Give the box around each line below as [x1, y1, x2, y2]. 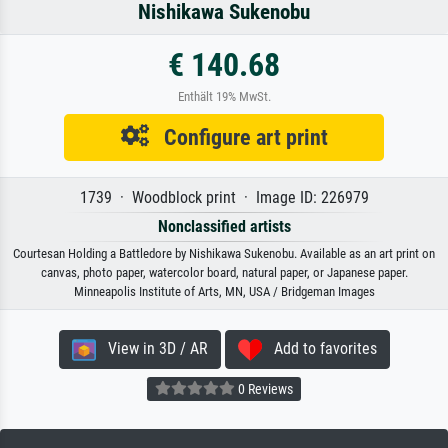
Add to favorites [261, 338, 377, 358]
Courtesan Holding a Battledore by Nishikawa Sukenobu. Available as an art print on [13, 245, 435, 261]
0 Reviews [235, 380, 293, 397]
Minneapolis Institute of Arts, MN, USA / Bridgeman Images [73, 283, 375, 299]
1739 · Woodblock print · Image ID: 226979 [79, 187, 369, 207]
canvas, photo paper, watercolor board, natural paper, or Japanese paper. [40, 264, 408, 280]
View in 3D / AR [95, 338, 208, 358]
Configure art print [148, 123, 328, 150]
